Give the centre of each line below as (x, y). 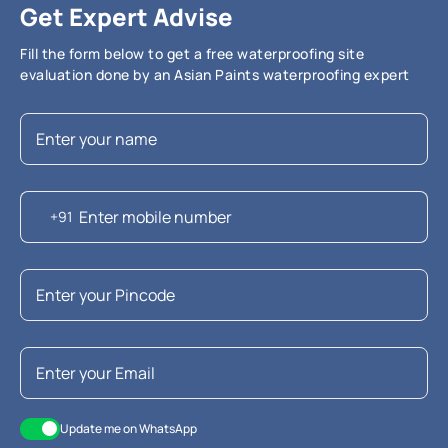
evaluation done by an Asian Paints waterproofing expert (215, 74)
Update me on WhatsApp (128, 428)
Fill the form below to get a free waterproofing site (192, 53)
